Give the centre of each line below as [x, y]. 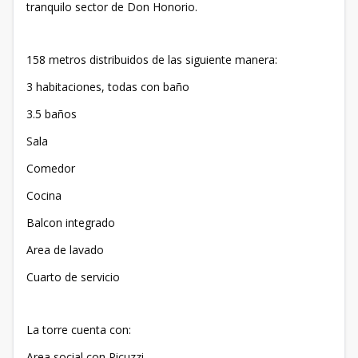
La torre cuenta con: [79, 330]
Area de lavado [65, 250]
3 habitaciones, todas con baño [108, 87]
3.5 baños [52, 114]
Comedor [51, 168]
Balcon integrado [71, 223]
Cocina [44, 195]
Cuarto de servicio [73, 277]
